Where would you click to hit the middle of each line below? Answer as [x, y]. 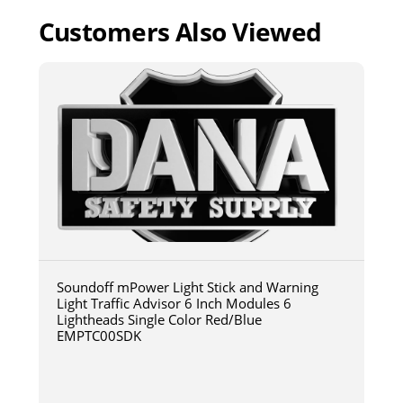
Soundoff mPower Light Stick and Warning [187, 287]
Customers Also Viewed [180, 32]
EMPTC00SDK [99, 336]
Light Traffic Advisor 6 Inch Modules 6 [174, 304]
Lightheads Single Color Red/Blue [159, 320]
